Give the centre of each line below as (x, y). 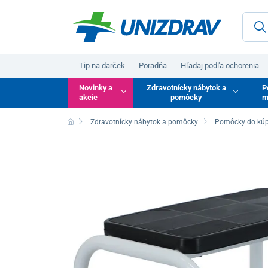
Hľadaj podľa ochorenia (220, 65)
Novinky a (96, 87)
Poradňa (153, 65)
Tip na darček (102, 65)
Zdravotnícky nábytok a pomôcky (144, 122)
